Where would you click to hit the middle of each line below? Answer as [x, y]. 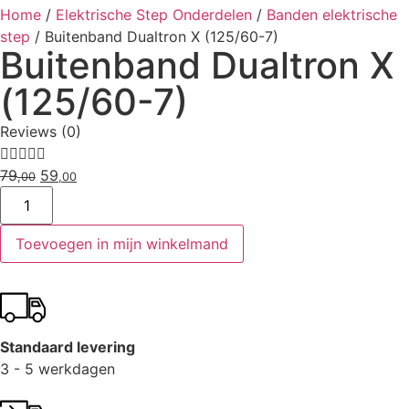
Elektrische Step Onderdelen [154, 15]
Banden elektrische [332, 15]
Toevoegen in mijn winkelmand [122, 244]
